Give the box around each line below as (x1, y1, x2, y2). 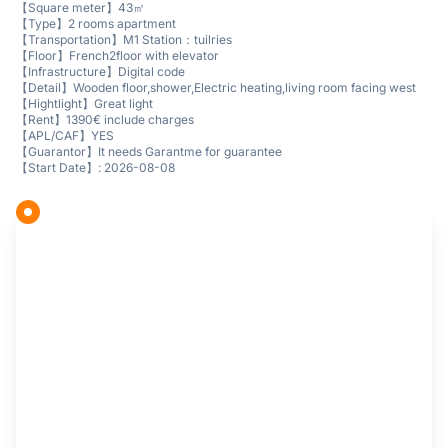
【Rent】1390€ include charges (16, 111, 194, 127)
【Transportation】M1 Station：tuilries (16, 31, 232, 47)
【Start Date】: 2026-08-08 (16, 159, 175, 175)
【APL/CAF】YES (16, 127, 114, 143)
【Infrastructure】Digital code (16, 63, 185, 79)
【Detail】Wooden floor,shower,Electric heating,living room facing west (16, 79, 416, 95)
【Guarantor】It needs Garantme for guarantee (16, 143, 282, 159)
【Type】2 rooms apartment (16, 15, 176, 31)
